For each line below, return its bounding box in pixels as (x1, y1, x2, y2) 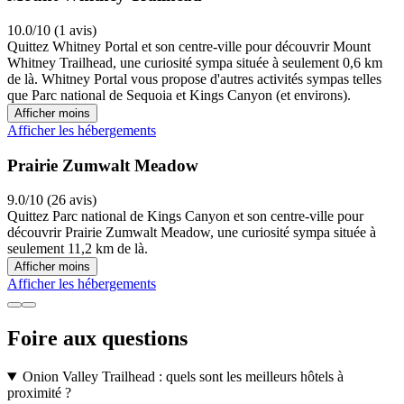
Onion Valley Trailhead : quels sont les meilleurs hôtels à (22, 369, 344, 385)
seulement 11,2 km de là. (7, 241, 148, 257)
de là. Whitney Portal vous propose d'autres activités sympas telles (7, 70, 381, 87)
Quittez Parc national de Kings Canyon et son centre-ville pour (7, 208, 363, 225)
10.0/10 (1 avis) (7, 22, 96, 38)
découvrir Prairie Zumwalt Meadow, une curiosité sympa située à (7, 225, 376, 241)
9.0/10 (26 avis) (7, 192, 96, 208)
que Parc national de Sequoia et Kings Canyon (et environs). (7, 87, 351, 103)
